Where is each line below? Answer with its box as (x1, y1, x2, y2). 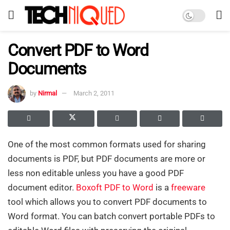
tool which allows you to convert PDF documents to (8, 196, 207, 207)
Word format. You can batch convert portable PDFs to (8, 210, 215, 221)
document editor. (8, 182, 76, 193)
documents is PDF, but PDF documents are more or (8, 153, 205, 164)
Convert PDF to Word (8, 41, 148, 60)
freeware (171, 182, 205, 193)
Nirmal (38, 89, 57, 97)
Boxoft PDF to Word (76, 182, 154, 193)
